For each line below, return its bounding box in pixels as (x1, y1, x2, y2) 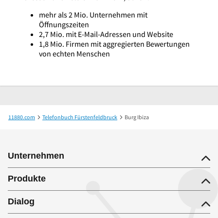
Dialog (8, 196, 35, 206)
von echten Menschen (39, 48, 110, 58)
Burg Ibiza (125, 113, 149, 121)
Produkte (8, 173, 46, 183)
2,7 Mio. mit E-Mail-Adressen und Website (39, 29, 173, 39)
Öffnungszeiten (39, 19, 89, 29)
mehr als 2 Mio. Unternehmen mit (39, 9, 147, 19)
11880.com (8, 113, 35, 121)
